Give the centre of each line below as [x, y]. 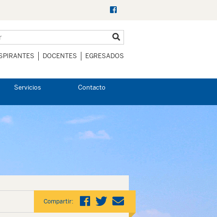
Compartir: [58, 201]
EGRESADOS [105, 56]
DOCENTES [60, 56]
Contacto [92, 87]
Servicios [28, 87]
